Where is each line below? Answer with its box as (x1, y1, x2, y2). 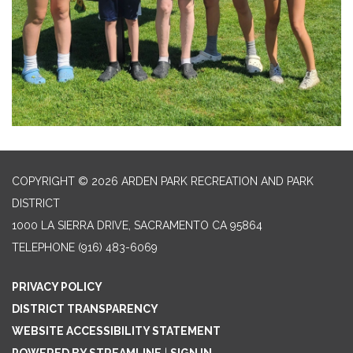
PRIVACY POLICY (12, 280, 102, 293)
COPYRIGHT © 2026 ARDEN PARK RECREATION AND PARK (12, 174, 314, 188)
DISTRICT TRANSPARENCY (12, 302, 158, 315)
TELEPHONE (12, 240, 75, 254)
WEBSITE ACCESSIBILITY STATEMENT (12, 324, 221, 337)
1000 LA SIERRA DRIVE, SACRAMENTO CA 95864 (12, 218, 262, 232)
